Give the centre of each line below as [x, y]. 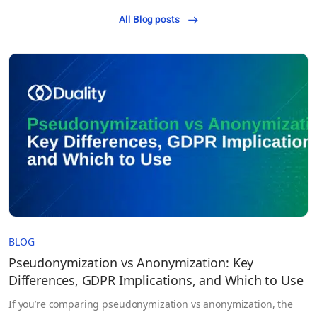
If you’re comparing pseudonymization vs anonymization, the [151, 304]
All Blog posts [149, 20]
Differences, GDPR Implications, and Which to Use [156, 281]
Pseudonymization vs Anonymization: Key [131, 263]
